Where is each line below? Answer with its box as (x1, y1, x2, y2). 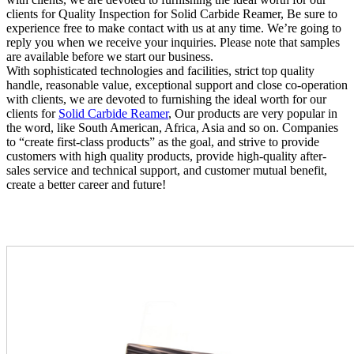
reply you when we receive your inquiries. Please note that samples (6, 36, 340, 50)
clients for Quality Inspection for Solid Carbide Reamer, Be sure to (6, 7, 337, 21)
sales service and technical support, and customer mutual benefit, (6, 164, 327, 178)
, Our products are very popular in (168, 107, 337, 121)
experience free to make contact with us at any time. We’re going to (6, 21, 341, 36)
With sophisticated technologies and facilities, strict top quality (6, 64, 314, 78)
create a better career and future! (6, 178, 166, 192)
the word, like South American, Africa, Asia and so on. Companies (6, 121, 338, 135)
